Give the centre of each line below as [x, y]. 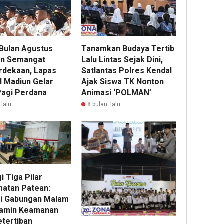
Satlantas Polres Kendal [127, 70]
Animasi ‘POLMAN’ [117, 92]
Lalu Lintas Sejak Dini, [122, 59]
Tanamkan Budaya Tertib [128, 48]
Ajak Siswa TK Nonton [123, 81]
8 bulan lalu [104, 104]
